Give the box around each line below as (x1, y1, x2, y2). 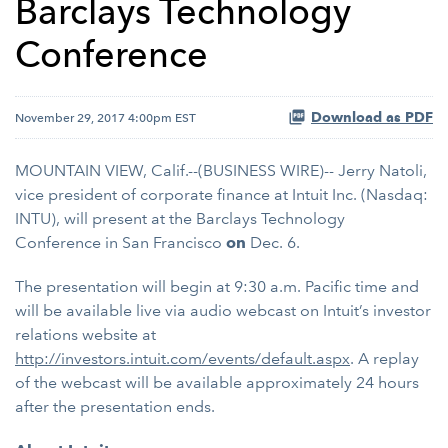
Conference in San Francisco (15, 233, 226, 252)
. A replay (350, 349, 419, 368)
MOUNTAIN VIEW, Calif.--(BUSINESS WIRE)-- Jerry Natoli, (15, 161, 427, 180)
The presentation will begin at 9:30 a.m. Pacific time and (15, 277, 419, 296)
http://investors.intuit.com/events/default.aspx (15, 349, 350, 368)
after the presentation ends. (15, 397, 215, 416)
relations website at (15, 325, 156, 344)
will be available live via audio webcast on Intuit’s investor (15, 301, 431, 320)
